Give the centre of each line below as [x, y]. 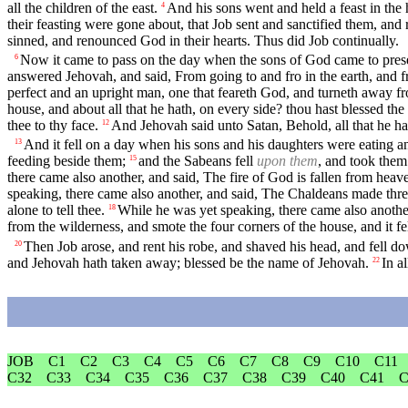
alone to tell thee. [56, 210]
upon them [287, 161]
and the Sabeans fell [198, 161]
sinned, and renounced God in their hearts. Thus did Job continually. [203, 41]
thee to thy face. [53, 126]
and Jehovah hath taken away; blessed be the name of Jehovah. [188, 262]
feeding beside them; [66, 161]
